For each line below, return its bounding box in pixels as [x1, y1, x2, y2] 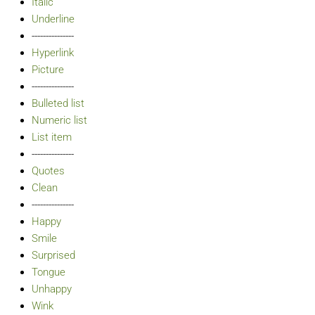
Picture [32, 63, 64, 76]
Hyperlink [32, 46, 74, 59]
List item [32, 131, 72, 143]
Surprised [32, 249, 75, 262]
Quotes [32, 165, 65, 177]
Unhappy [32, 283, 72, 295]
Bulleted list [32, 97, 84, 110]
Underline [32, 13, 75, 25]
